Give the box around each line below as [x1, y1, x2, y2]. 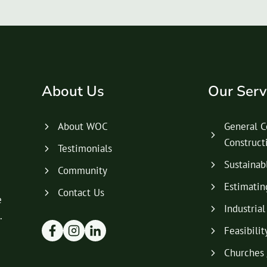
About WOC [57, 120, 108, 133]
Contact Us [57, 186, 104, 200]
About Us [41, 82, 104, 101]
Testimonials [57, 142, 112, 156]
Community [57, 164, 107, 178]
